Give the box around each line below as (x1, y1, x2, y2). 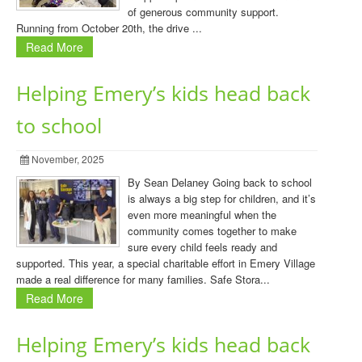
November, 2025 (29, 152, 104, 166)
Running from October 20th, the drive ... (16, 20, 202, 36)
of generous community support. (128, 4, 279, 19)
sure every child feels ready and (128, 239, 277, 255)
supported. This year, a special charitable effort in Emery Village (16, 255, 315, 271)
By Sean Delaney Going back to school (128, 175, 312, 190)
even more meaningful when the (128, 207, 276, 222)
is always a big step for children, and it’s (128, 191, 316, 206)
